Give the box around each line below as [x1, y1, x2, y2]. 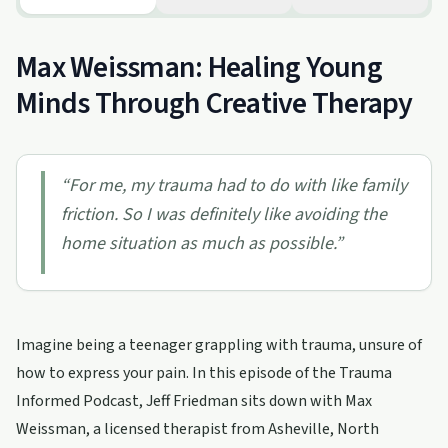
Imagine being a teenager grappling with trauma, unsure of [16, 334, 422, 356]
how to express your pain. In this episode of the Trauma [16, 362, 392, 384]
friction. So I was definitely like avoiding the [61, 202, 387, 227]
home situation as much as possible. [61, 231, 335, 256]
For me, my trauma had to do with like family [69, 173, 407, 198]
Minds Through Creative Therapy [16, 82, 413, 125]
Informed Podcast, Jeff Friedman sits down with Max [16, 390, 372, 412]
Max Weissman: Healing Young [16, 46, 382, 89]
